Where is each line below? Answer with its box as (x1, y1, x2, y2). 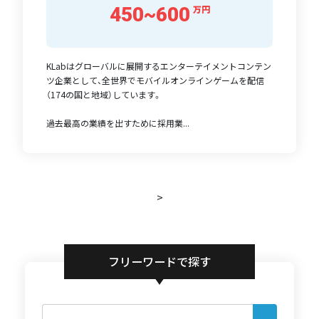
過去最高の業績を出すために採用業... (46, 116, 189, 129)
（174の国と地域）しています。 (46, 88, 162, 100)
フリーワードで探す (108, 253, 211, 271)
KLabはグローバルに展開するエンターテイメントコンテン (46, 59, 271, 72)
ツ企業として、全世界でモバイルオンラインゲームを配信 (46, 73, 264, 86)
